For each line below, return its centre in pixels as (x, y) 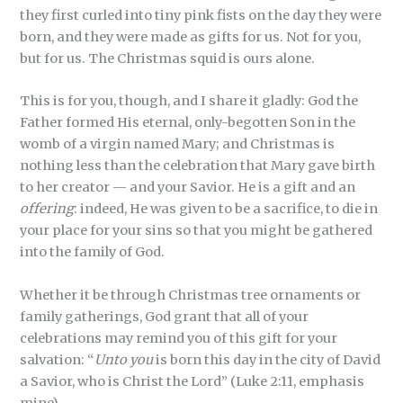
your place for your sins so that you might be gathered (197, 231)
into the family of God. (93, 252)
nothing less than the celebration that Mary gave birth (198, 166)
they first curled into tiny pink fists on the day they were (201, 15)
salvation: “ (58, 359)
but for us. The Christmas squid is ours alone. (168, 58)
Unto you (124, 359)
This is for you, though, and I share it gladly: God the (189, 101)
